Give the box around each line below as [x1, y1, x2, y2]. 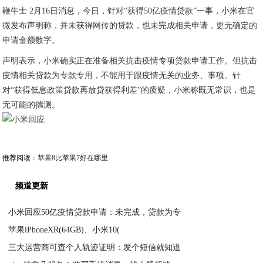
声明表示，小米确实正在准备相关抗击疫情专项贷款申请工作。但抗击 [2, 56, 258, 65]
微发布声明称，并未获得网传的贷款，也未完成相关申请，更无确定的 [2, 21, 258, 30]
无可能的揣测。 [2, 100, 60, 109]
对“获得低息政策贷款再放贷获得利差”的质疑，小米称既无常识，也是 [2, 86, 257, 95]
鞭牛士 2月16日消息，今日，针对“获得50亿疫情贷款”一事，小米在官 [2, 6, 255, 15]
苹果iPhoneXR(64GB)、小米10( [8, 225, 120, 234]
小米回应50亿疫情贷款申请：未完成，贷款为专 [8, 208, 181, 217]
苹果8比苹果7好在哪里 [38, 154, 109, 162]
